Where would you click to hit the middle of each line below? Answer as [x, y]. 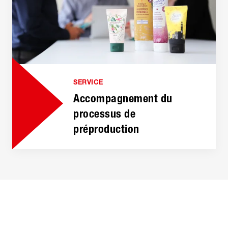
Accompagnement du [123, 99]
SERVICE [88, 82]
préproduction [106, 129]
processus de [104, 114]
